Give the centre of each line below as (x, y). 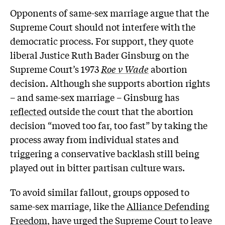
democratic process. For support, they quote (102, 40)
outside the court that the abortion (120, 111)
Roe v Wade (125, 69)
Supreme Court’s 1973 (55, 69)
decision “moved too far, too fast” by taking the (109, 125)
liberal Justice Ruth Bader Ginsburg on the (99, 54)
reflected (28, 111)
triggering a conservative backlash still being (105, 153)
